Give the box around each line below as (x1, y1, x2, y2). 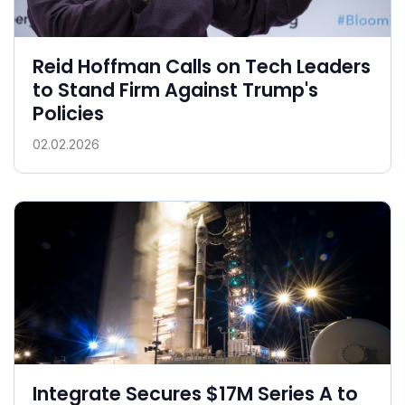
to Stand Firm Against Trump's (33, 76, 318, 103)
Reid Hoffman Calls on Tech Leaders (33, 52, 371, 80)
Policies (33, 99, 104, 127)
